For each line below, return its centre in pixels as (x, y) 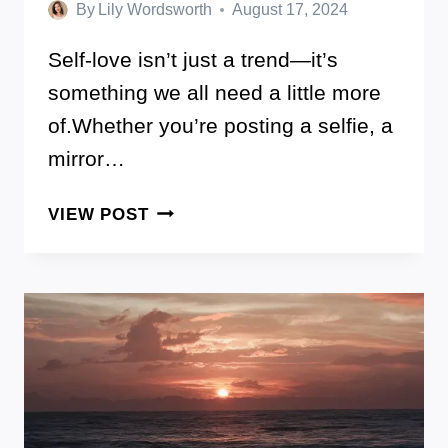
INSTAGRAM (201, 338)
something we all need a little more (214, 93)
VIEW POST (98, 215)
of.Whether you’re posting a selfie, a (220, 126)
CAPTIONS (194, 286)
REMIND (183, 390)
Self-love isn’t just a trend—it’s (193, 60)
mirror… (86, 159)
